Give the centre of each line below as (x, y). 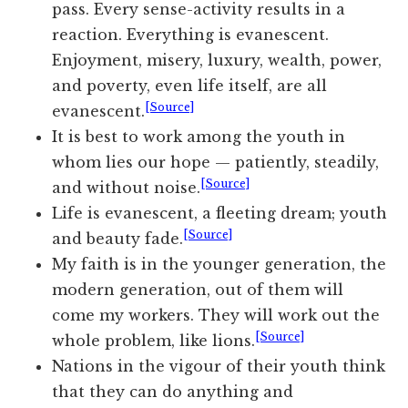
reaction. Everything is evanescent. (191, 35)
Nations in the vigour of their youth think (219, 367)
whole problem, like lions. (154, 341)
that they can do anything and (173, 392)
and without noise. (127, 188)
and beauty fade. (118, 239)
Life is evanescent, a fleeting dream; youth (220, 214)
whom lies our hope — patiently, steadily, (216, 163)
